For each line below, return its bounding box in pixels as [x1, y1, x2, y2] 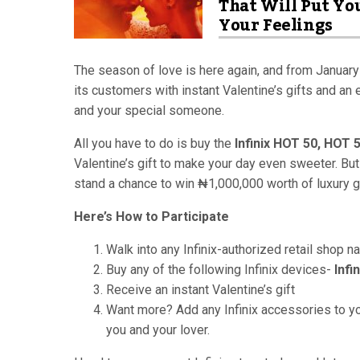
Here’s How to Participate [74, 209, 229, 224]
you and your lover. [106, 322, 210, 337]
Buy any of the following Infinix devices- [106, 262, 334, 277]
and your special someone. [74, 103, 224, 118]
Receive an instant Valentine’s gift [106, 282, 298, 297]
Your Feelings [219, 10, 333, 42]
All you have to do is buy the [74, 136, 235, 151]
